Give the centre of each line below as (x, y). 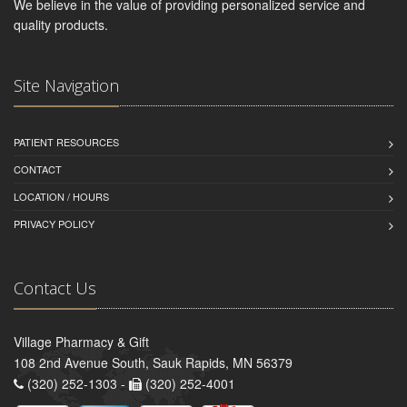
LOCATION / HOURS (61, 196)
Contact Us (55, 288)
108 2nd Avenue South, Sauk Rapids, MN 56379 (153, 362)
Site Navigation (66, 85)
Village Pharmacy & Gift (81, 341)
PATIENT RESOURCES (66, 141)
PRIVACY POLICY (54, 223)
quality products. (61, 24)
